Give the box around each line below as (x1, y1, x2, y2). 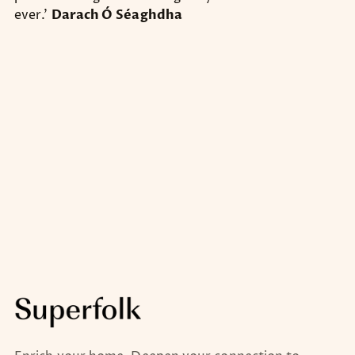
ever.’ (14, 6, 48, 25)
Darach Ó (51, 6, 113, 25)
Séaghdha (116, 6, 182, 25)
